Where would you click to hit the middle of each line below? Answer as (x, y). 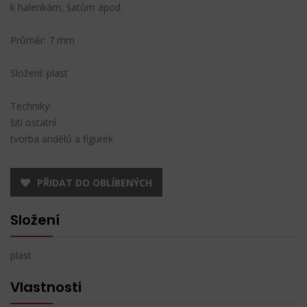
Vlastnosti (46, 287)
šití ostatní (33, 122)
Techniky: (31, 106)
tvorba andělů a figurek (62, 138)
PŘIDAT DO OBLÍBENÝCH (95, 182)
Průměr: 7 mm (42, 40)
